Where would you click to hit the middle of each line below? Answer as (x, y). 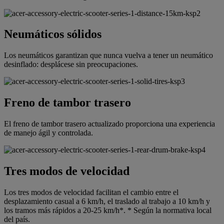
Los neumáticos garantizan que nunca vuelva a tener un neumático (108, 55)
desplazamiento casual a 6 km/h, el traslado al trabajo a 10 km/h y (107, 201)
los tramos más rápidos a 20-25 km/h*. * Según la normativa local (108, 210)
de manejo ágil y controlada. (48, 133)
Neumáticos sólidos (53, 34)
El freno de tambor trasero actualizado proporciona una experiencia (109, 124)
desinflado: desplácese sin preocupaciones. (71, 64)
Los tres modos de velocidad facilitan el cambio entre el (91, 192)
